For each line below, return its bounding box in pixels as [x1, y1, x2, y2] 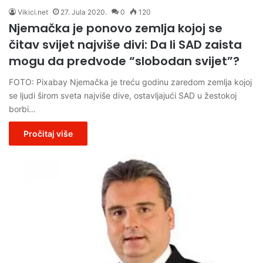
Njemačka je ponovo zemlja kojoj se [9, 19, 222, 36]
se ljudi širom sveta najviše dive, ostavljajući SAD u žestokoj [9, 90, 237, 100]
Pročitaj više [23, 128, 73, 139]
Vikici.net [18, 7, 48, 16]
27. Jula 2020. [60, 7, 107, 16]
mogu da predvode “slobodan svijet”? [9, 52, 240, 69]
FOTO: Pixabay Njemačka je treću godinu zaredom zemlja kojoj [9, 76, 252, 87]
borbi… [9, 103, 36, 114]
